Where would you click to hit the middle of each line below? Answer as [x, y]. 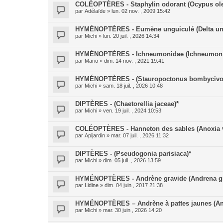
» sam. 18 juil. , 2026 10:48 [130, 86]
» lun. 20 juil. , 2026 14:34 [128, 36]
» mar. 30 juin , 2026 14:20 [129, 210]
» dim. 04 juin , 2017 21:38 [131, 185]
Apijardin [95, 135]
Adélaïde [95, 11]
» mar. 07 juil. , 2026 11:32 [137, 135]
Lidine [92, 185]
